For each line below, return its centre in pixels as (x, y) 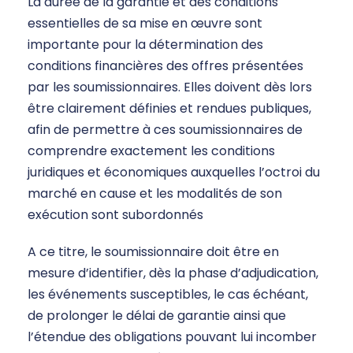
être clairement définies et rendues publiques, (169, 109)
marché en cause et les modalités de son (155, 194)
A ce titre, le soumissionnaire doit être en (153, 252)
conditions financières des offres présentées (165, 66)
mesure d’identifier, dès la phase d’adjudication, (173, 273)
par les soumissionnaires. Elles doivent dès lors (170, 87)
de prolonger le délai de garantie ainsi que (157, 316)
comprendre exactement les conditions (151, 151)
